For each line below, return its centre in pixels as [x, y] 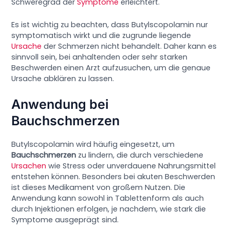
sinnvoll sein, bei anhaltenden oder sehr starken [100, 57]
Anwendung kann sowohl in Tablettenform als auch [108, 198]
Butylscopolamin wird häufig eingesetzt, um [93, 145]
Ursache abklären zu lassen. [63, 78]
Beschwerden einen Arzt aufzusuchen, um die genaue [111, 68]
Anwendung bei [60, 104]
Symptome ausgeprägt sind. [65, 220]
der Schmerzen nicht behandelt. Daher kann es [129, 46]
